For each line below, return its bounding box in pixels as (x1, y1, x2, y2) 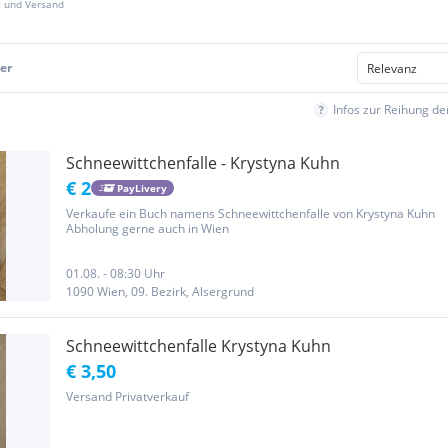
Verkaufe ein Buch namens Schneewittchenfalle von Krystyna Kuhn (66, 205, 435, 222)
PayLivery (116, 180, 167, 195)
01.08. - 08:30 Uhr (66, 265, 165, 282)
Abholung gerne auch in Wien (66, 220, 229, 237)
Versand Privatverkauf (66, 388, 189, 405)
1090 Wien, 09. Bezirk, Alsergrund (66, 283, 254, 300)
